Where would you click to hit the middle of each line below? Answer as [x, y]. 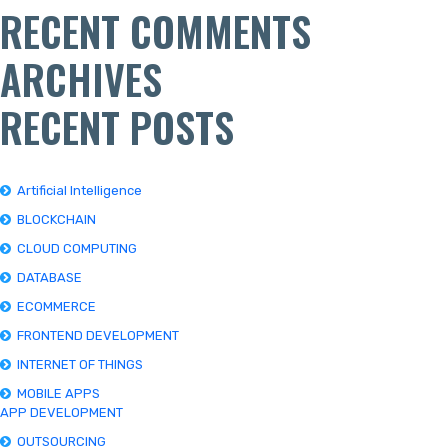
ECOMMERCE [56, 306]
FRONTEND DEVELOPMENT [98, 335]
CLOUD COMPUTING [77, 248]
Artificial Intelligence [79, 190]
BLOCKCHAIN [56, 219]
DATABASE [49, 277]
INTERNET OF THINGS [80, 364]
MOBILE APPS [58, 393]
